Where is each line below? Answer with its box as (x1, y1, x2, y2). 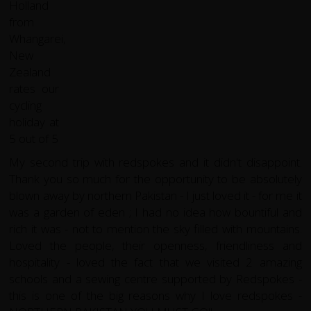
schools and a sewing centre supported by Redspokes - (9, 270, 302, 287)
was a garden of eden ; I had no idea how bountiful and (9, 203, 302, 220)
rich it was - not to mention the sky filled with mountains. (9, 220, 302, 237)
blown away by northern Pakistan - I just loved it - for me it (9, 187, 302, 203)
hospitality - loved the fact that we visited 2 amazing (9, 253, 302, 270)
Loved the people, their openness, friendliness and (9, 237, 302, 253)
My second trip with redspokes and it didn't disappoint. (9, 153, 302, 170)
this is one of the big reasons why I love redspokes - (9, 287, 302, 303)
